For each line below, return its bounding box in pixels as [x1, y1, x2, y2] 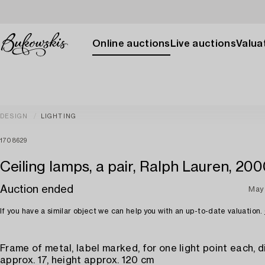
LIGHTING [40, 114, 77, 119]
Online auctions [92, 39, 170, 49]
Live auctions [170, 39, 236, 49]
